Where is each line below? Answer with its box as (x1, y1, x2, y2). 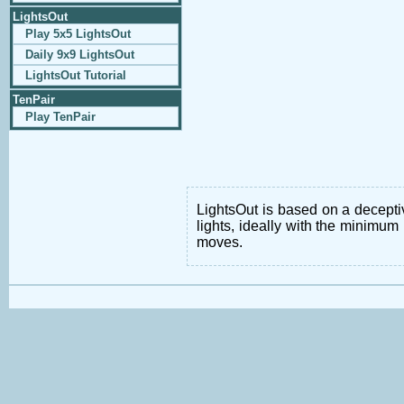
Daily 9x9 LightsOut (24, 48, 134, 61)
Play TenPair (24, 110, 96, 124)
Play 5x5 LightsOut (24, 27, 131, 41)
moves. (197, 234, 243, 251)
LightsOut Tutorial (24, 69, 126, 82)
